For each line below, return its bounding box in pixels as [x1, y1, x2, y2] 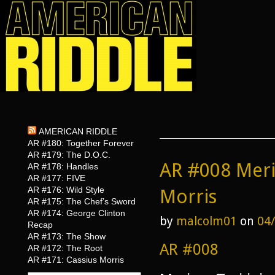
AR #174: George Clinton [28, 208, 125, 218]
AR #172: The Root [28, 243, 103, 253]
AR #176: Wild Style [28, 185, 104, 195]
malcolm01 [176, 214, 237, 228]
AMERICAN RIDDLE [39, 126, 117, 136]
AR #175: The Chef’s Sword [28, 196, 136, 206]
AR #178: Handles [28, 161, 98, 171]
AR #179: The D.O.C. [28, 150, 110, 160]
